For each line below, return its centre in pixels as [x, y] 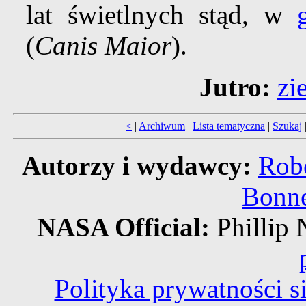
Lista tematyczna [229, 126]
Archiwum [162, 126]
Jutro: [235, 87]
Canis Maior [103, 46]
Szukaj [287, 126]
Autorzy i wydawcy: [136, 166]
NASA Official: [126, 227]
